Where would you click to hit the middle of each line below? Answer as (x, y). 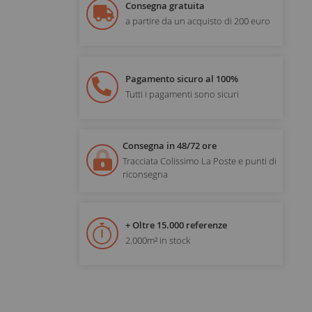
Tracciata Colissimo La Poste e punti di (199, 161)
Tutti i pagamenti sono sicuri (182, 94)
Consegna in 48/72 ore (169, 145)
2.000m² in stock (157, 241)
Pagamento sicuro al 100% (181, 79)
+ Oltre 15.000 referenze (176, 225)
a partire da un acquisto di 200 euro (197, 21)
